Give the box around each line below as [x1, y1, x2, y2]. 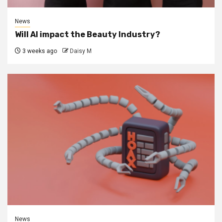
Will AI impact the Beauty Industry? [15, 29, 160, 39]
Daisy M [70, 47, 92, 55]
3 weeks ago [21, 47, 57, 55]
